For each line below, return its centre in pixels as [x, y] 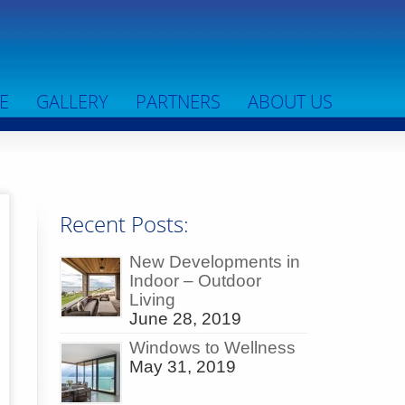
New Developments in [215, 262]
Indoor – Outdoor [195, 281]
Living [152, 300]
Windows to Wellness [212, 348]
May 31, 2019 [183, 367]
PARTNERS [178, 102]
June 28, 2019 [185, 319]
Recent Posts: [124, 224]
